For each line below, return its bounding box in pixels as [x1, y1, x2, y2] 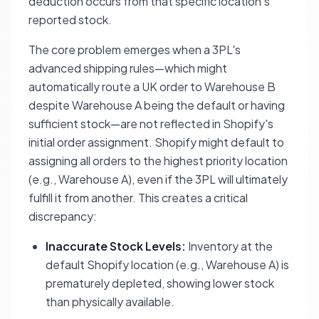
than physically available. [46, 294, 174, 310]
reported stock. [28, 12, 112, 28]
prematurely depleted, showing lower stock [46, 276, 274, 291]
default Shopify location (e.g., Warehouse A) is [46, 257, 289, 273]
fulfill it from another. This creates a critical [28, 190, 248, 206]
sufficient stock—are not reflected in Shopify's [28, 116, 273, 132]
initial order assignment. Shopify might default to [28, 135, 284, 150]
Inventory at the [186, 239, 273, 254]
